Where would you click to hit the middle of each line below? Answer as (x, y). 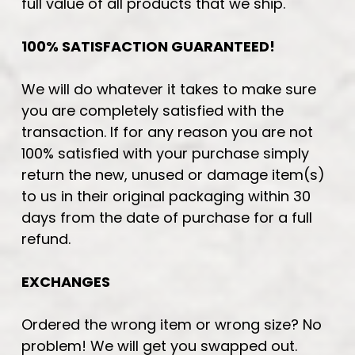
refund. (48, 239)
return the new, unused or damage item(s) (173, 174)
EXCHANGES (66, 281)
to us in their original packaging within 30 (166, 196)
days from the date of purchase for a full (167, 217)
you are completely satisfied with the (153, 110)
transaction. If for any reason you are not (167, 132)
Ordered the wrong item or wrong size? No (172, 324)
